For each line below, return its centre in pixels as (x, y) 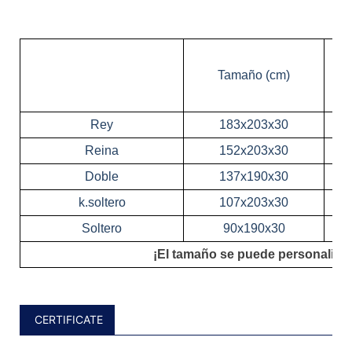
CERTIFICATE (67, 319)
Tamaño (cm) (254, 75)
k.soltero (102, 202)
